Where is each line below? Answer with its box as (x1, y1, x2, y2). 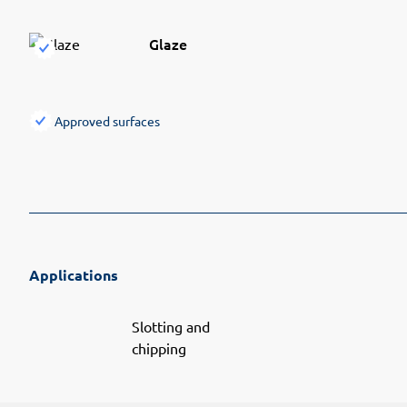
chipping (132, 338, 187, 357)
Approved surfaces (55, 112, 160, 129)
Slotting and (132, 316, 211, 335)
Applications (29, 264, 118, 284)
